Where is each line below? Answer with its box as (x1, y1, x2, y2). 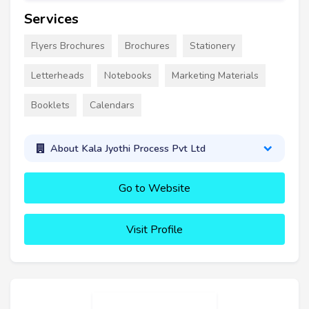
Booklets (31, 98, 70, 112)
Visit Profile (126, 222, 183, 238)
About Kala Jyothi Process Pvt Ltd (50, 141, 206, 156)
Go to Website (119, 181, 190, 197)
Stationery (190, 39, 235, 52)
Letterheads (31, 68, 84, 82)
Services (24, 9, 79, 28)
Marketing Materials (172, 68, 259, 82)
